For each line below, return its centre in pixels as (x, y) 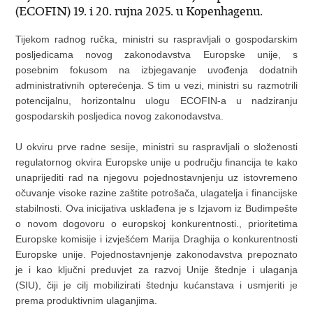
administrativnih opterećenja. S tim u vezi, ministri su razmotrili (156, 86)
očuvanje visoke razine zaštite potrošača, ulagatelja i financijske (156, 193)
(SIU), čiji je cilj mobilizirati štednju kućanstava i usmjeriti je (156, 285)
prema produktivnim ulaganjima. (87, 301)
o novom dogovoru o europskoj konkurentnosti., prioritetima (156, 224)
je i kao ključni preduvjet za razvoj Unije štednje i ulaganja (156, 270)
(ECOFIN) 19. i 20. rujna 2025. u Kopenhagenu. (139, 12)
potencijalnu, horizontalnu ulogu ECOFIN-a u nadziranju (156, 101)
